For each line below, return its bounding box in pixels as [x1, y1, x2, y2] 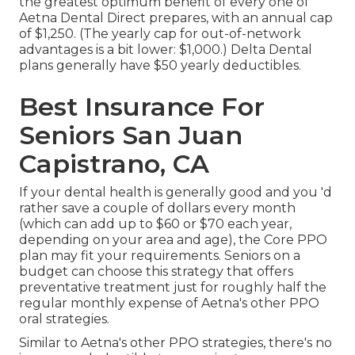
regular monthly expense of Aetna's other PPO [19, 296, 319, 311]
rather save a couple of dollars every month [19, 200, 296, 216]
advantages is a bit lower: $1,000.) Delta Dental [19, 42, 312, 58]
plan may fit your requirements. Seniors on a [19, 248, 300, 264]
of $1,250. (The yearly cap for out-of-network [19, 26, 301, 42]
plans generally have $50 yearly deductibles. [19, 58, 301, 74]
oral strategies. [19, 311, 109, 327]
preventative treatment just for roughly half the [19, 280, 326, 296]
